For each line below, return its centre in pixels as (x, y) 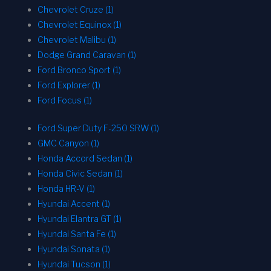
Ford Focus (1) (65, 100)
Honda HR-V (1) (66, 188)
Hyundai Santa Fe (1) (77, 233)
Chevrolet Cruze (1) (76, 9)
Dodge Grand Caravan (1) (87, 54)
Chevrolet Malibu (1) (77, 39)
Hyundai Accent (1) (74, 203)
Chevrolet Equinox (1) (80, 24)
